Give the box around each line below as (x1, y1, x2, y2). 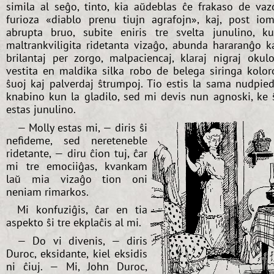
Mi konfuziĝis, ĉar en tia (17, 202, 147, 217)
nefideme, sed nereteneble (6, 133, 147, 147)
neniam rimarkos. (6, 184, 89, 199)
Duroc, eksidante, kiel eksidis (6, 246, 147, 261)
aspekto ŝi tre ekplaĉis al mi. (6, 215, 141, 230)
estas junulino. (6, 102, 76, 116)
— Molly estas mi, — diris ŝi (17, 120, 147, 135)
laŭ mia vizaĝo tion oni (6, 171, 147, 186)
